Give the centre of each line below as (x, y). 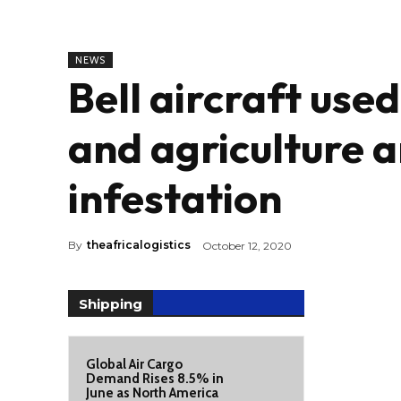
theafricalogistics (139, 245)
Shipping (111, 304)
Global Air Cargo (134, 364)
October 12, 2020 (247, 245)
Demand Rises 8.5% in (155, 379)
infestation (175, 197)
